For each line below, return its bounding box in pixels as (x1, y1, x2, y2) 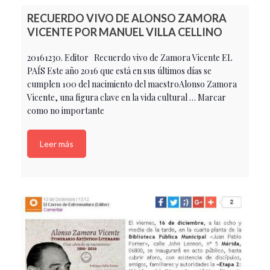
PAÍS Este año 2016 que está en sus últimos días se (27, 65, 212, 77)
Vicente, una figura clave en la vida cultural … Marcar (27, 92, 226, 104)
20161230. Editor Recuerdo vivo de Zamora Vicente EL (27, 52, 232, 64)
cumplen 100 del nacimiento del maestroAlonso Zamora (27, 78, 237, 90)
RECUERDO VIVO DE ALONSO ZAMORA (27, 11, 227, 25)
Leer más (40, 139, 74, 149)
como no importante (27, 105, 108, 117)
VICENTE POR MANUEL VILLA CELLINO (27, 25, 222, 39)
